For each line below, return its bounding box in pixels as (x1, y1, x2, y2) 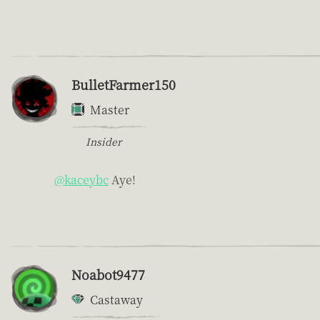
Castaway (90, 291, 143, 308)
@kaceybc (54, 171, 109, 188)
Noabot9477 (71, 264, 145, 284)
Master (90, 101, 129, 118)
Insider (86, 134, 121, 149)
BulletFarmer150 (71, 74, 176, 94)
